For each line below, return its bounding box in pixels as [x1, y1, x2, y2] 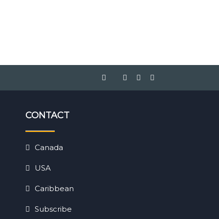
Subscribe [35, 204, 72, 214]
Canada [35, 142, 64, 152]
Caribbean [35, 183, 74, 193]
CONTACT [25, 110, 70, 121]
